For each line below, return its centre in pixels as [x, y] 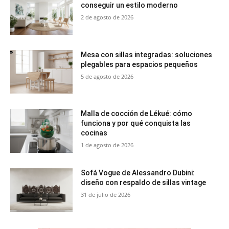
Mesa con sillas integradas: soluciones [147, 54]
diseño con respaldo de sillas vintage [144, 182]
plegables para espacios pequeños [140, 64]
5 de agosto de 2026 [107, 76]
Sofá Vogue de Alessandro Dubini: [138, 173]
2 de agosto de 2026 [107, 17]
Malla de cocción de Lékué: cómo [137, 114]
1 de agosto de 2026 [107, 145]
